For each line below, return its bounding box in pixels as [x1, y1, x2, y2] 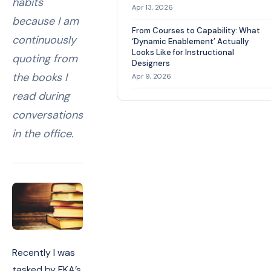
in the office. [12, 126, 74, 141]
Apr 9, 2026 [132, 72, 171, 80]
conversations [12, 108, 83, 122]
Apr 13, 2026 [132, 3, 173, 11]
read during [12, 89, 70, 103]
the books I [12, 70, 67, 85]
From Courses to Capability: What [132, 25, 260, 36]
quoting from [12, 51, 77, 66]
